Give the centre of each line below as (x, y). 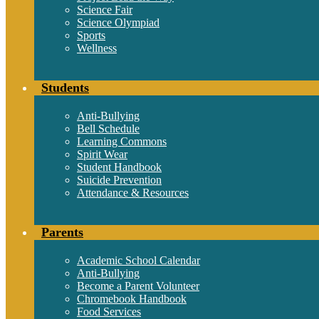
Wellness (97, 48)
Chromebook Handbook (132, 299)
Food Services (109, 312)
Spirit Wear (102, 154)
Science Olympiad (118, 22)
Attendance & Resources (133, 193)
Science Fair (105, 10)
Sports (91, 35)
